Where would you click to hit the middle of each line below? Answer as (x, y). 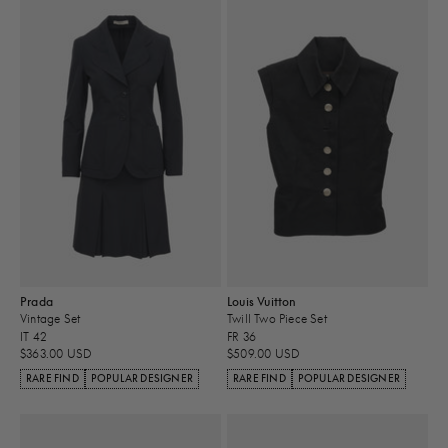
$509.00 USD (264, 354)
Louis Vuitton (262, 302)
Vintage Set (50, 319)
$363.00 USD (56, 354)
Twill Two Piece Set (277, 319)
